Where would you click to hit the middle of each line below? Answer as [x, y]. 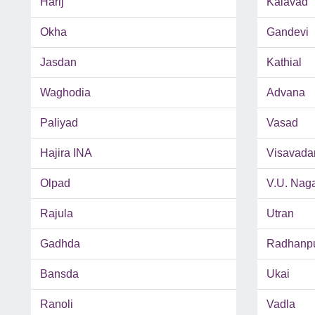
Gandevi [287, 32]
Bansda [59, 274]
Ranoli [57, 304]
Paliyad [59, 123]
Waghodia [65, 93]
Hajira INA [66, 153]
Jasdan [58, 63]
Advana [285, 93]
